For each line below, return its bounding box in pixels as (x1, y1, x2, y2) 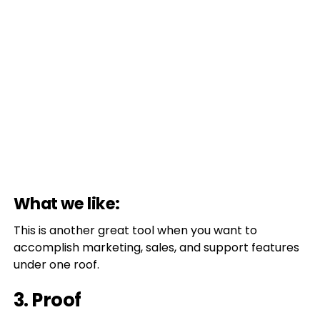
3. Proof (13, 287, 81, 313)
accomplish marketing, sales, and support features (13, 239, 299, 256)
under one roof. (13, 256, 99, 273)
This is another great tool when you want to (13, 222, 257, 239)
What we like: (13, 192, 120, 215)
